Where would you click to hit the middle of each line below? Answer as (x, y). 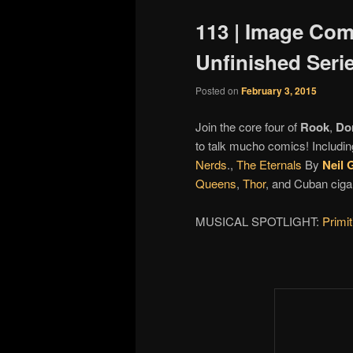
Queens (216, 183)
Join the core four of (248, 126)
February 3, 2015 (279, 91)
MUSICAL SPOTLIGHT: (259, 221)
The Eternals (269, 164)
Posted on (218, 91)
